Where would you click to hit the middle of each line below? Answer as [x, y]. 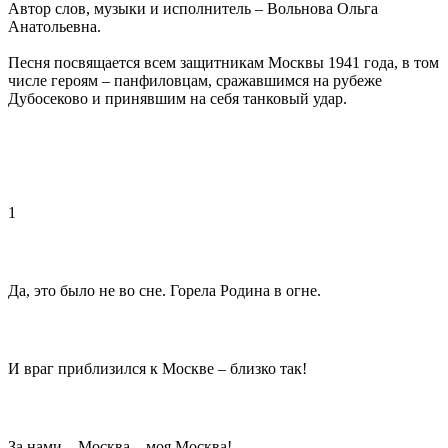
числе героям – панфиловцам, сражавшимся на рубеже [195, 81]
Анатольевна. [54, 27]
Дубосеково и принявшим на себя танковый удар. [177, 99]
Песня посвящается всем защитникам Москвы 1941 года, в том [223, 63]
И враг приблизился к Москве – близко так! [157, 369]
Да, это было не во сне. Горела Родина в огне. [164, 291]
